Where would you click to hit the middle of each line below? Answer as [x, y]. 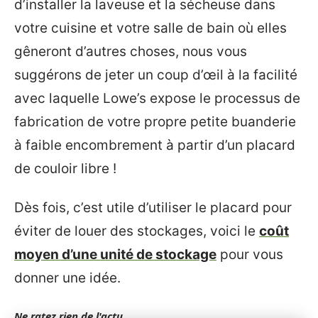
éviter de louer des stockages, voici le [137, 231]
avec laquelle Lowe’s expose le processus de [157, 98]
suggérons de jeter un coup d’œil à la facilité [156, 75]
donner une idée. [67, 278]
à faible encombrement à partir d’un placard [155, 145]
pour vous [250, 254]
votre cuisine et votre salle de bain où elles [150, 28]
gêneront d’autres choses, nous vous [131, 51]
